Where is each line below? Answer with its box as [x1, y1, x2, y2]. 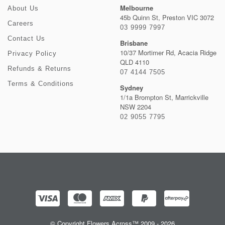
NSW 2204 [120, 102, 151, 112]
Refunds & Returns [8, 65, 71, 73]
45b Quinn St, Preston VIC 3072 [120, 13, 214, 23]
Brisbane [120, 38, 148, 48]
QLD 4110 [120, 57, 149, 67]
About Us [8, 5, 39, 13]
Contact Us [8, 35, 45, 43]
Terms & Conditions [8, 80, 74, 88]
